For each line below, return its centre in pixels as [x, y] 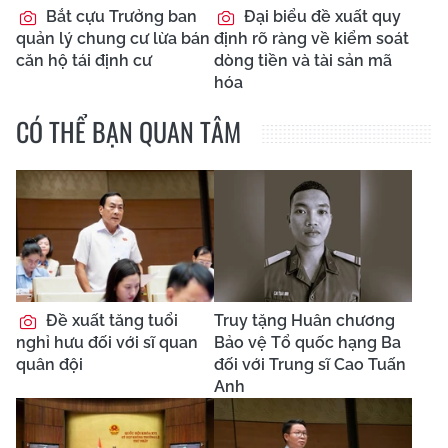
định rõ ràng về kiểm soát [311, 38]
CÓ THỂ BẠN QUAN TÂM [128, 131]
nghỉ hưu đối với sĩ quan [107, 342]
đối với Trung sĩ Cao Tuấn [310, 364]
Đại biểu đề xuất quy [320, 16]
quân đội [49, 364]
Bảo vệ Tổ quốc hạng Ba [307, 342]
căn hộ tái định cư [84, 60]
